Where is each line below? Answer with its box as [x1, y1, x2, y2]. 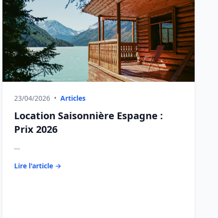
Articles [60, 93, 86, 103]
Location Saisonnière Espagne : [14, 109, 163, 122]
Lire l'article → [14, 161, 62, 170]
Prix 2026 [14, 123, 58, 136]
